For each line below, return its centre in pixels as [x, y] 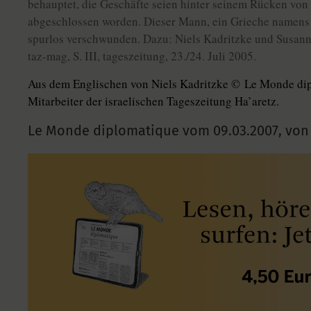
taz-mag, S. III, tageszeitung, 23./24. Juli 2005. [142, 56]
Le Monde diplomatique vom [120, 131]
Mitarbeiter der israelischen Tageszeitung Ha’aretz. [153, 101]
